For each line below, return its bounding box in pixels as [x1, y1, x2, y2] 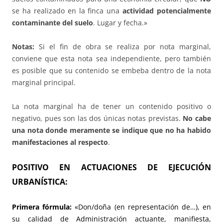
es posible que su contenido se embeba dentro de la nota [12, 65, 211, 75]
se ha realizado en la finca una [12, 5, 123, 15]
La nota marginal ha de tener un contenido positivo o [12, 101, 211, 111]
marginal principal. [12, 77, 76, 87]
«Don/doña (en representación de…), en [72, 202, 212, 212]
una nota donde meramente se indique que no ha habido [12, 125, 211, 135]
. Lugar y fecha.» [93, 17, 147, 27]
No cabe [183, 113, 212, 123]
